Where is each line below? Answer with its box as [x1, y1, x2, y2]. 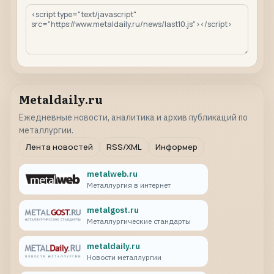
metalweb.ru [86, 168, 138, 180]
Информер [155, 141, 198, 153]
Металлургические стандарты [86, 216, 191, 226]
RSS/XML [106, 141, 142, 153]
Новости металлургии [86, 252, 161, 262]
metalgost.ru [86, 204, 139, 216]
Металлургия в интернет [86, 180, 171, 190]
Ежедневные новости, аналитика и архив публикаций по [19, 112, 248, 124]
